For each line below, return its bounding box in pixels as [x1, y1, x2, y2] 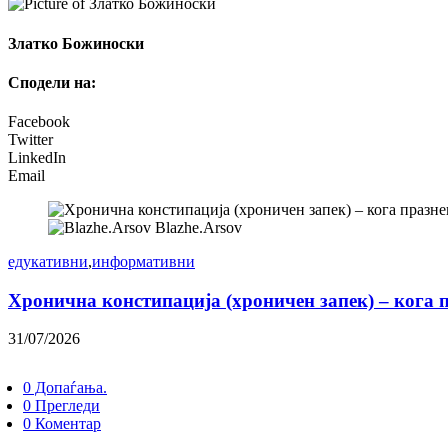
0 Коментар [23, 415, 101, 433]
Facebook [8, 113, 70, 131]
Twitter [8, 131, 53, 149]
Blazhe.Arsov [155, 219, 242, 237]
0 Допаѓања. [23, 379, 107, 397]
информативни [92, 253, 195, 271]
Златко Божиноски [8, 34, 144, 52]
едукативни [8, 253, 88, 271]
